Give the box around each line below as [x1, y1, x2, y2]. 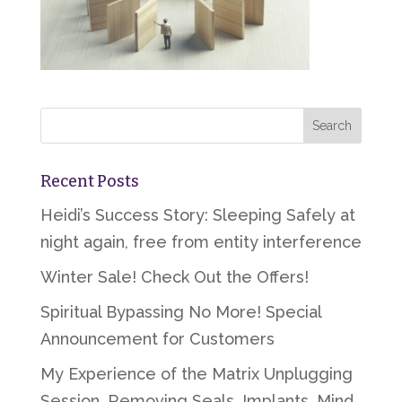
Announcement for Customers [39, 329, 275, 348]
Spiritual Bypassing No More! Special [39, 302, 321, 321]
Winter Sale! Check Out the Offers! [39, 267, 309, 286]
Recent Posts [39, 171, 139, 191]
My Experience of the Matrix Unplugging [39, 364, 353, 383]
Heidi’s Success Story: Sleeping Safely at [39, 205, 355, 224]
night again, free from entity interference [39, 232, 362, 251]
